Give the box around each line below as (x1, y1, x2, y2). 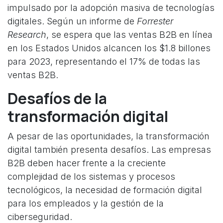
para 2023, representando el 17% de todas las (7, 56, 200, 67)
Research (7, 29, 46, 40)
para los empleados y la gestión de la (7, 198, 164, 209)
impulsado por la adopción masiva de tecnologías (7, 2, 215, 13)
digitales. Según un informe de (7, 16, 137, 27)
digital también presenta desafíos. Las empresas (7, 144, 211, 155)
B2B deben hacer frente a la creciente (7, 158, 166, 169)
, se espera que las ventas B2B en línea (46, 29, 213, 40)
